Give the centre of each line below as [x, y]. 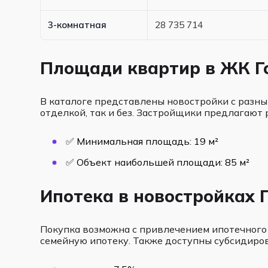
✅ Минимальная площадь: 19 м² [142, 141]
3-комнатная [77, 25]
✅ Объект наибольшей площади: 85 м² [158, 162]
